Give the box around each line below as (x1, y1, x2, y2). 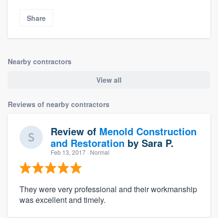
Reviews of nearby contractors (8, 99, 109, 109)
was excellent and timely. (19, 194, 106, 205)
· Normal (86, 147, 109, 156)
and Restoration (51, 135, 125, 150)
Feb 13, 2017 (51, 147, 86, 156)
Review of (51, 124, 99, 138)
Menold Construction (99, 124, 197, 138)
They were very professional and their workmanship (19, 183, 197, 195)
